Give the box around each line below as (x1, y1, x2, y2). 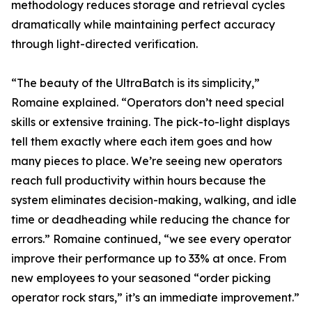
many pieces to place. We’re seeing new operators (11, 154, 282, 169)
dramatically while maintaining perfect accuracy (11, 17, 275, 32)
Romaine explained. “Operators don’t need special (11, 95, 284, 110)
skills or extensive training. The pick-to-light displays (11, 115, 290, 130)
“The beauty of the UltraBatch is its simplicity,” (11, 76, 260, 91)
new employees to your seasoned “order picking (11, 271, 271, 286)
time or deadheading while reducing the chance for (11, 212, 290, 227)
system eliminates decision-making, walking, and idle (11, 193, 297, 208)
